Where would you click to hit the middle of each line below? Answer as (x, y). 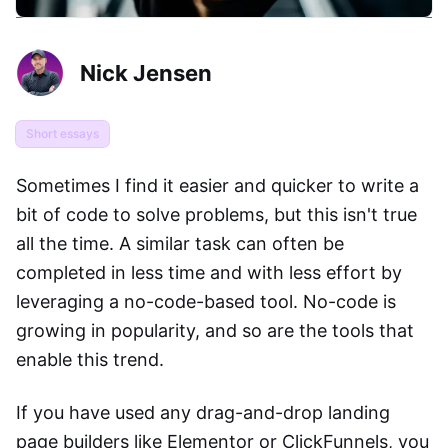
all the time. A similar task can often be (180, 243)
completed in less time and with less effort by (209, 272)
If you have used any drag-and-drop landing (203, 412)
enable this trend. (90, 359)
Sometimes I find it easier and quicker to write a (217, 185)
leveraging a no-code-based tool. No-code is (206, 301)
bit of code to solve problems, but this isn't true (216, 214)
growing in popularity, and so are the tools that (215, 330)
